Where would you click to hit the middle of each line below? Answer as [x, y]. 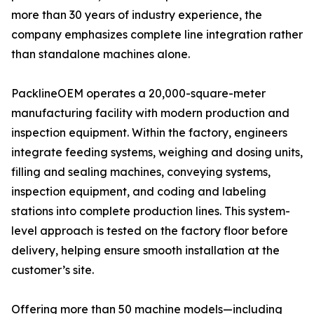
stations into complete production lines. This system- [151, 211]
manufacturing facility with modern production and [150, 113]
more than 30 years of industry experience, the [137, 15]
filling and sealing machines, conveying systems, [141, 172]
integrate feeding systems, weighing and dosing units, [157, 152]
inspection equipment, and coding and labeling [139, 191]
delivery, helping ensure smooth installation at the [145, 250]
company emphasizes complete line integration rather [157, 34]
